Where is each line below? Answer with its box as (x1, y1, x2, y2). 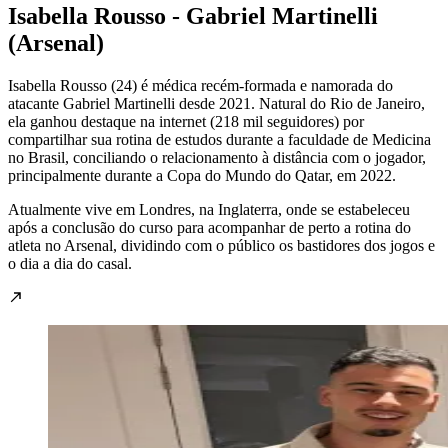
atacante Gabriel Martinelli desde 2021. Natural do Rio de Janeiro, (8, 95, 425, 113)
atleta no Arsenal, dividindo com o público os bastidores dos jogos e (8, 237, 435, 255)
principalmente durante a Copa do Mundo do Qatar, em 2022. (8, 167, 396, 185)
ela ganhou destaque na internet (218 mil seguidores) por (8, 113, 364, 131)
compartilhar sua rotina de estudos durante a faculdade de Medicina (8, 131, 431, 149)
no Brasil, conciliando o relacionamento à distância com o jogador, (8, 149, 426, 167)
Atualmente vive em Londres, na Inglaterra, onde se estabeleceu (8, 201, 410, 219)
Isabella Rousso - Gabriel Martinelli (8, 3, 378, 30)
